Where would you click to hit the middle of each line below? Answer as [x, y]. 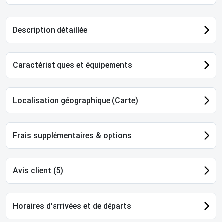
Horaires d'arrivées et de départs [72, 206]
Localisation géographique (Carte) [76, 100]
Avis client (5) [38, 170]
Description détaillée [50, 30]
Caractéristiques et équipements [73, 65]
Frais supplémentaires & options [72, 135]
